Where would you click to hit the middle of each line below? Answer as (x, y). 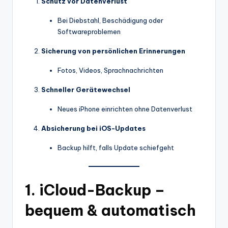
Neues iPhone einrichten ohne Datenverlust (125, 109)
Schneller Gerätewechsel (86, 89)
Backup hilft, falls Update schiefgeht (116, 147)
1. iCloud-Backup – (95, 190)
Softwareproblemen (89, 31)
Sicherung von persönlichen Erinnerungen (113, 51)
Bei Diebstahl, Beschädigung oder (110, 20)
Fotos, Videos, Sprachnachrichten (110, 70)
